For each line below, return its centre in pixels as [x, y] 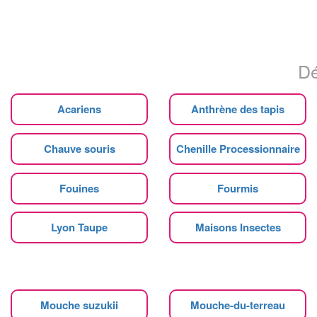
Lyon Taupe [79, 227]
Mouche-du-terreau [238, 305]
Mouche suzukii [79, 305]
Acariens [79, 109]
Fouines [79, 188]
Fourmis [238, 188]
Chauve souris [79, 148]
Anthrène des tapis [238, 109]
